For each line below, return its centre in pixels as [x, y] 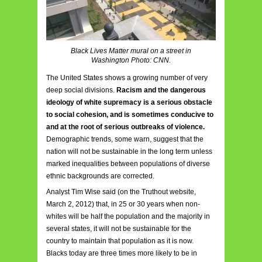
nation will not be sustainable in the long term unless [129, 152]
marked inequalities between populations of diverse [128, 164]
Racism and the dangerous [161, 90]
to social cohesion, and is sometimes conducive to [130, 115]
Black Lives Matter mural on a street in [131, 51]
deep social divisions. [81, 90]
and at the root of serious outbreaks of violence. [125, 127]
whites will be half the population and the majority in [128, 217]
